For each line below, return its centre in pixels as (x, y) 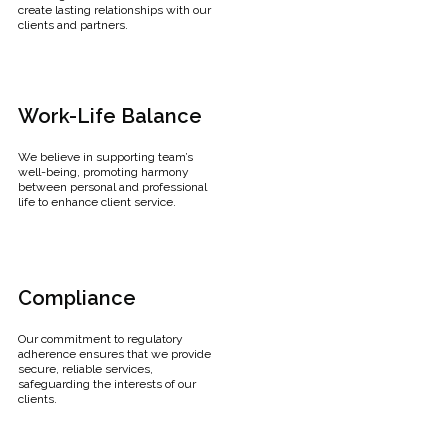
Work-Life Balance (110, 115)
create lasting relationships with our (114, 9)
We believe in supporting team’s (105, 156)
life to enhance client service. (97, 201)
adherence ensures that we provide (114, 353)
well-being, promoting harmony (103, 171)
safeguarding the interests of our (107, 383)
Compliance (77, 297)
